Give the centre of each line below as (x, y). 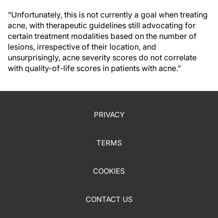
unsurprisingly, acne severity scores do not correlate (102, 57)
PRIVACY (109, 114)
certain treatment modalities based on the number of (102, 36)
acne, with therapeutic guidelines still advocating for (102, 25)
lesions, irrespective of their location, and (82, 46)
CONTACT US (109, 199)
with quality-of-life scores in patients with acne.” (94, 68)
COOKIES (109, 171)
